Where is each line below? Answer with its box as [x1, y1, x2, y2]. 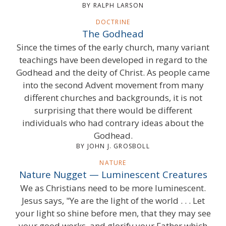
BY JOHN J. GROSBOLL [76, 141, 150, 150]
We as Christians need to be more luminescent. [20, 182, 206, 194]
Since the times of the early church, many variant [17, 41, 209, 53]
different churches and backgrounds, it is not [24, 91, 202, 103]
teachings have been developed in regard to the [19, 53, 207, 66]
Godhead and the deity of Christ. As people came [16, 66, 210, 78]
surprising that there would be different [34, 104, 192, 116]
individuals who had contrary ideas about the [22, 117, 204, 129]
